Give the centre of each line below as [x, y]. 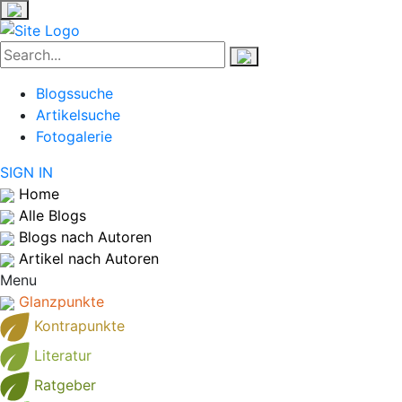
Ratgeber [65, 385]
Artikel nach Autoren [89, 258]
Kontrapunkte [79, 325]
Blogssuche [74, 93]
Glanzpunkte [61, 301]
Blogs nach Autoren [85, 237]
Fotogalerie [74, 136]
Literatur [63, 355]
